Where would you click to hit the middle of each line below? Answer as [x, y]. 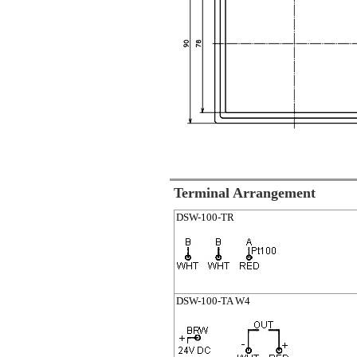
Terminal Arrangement [245, 193]
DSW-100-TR [205, 218]
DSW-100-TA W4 [213, 301]
